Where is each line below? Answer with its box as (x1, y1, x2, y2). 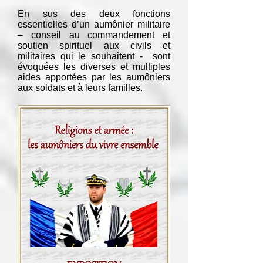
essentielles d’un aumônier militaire (18, 19, 170, 29)
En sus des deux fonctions (18, 9, 170, 19)
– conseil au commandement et (18, 30, 170, 40)
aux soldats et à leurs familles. (18, 83, 143, 93)
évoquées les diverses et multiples (18, 62, 170, 72)
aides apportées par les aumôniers (18, 72, 170, 82)
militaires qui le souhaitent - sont (18, 51, 170, 61)
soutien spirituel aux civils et (18, 41, 170, 50)
